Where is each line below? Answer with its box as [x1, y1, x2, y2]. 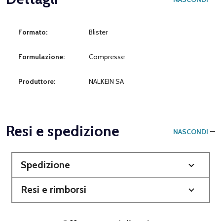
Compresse [89, 52, 125, 61]
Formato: [18, 27, 47, 37]
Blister [89, 27, 108, 37]
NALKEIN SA [89, 76, 124, 86]
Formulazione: [18, 52, 65, 61]
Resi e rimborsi [20, 183, 86, 195]
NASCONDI [173, 127, 208, 136]
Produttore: [18, 76, 55, 86]
